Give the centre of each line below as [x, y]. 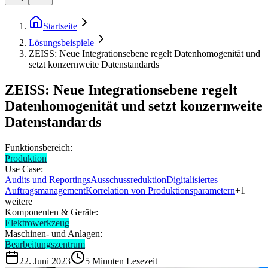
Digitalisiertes [192, 179]
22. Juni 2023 [45, 261]
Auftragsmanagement [45, 190]
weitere [19, 201]
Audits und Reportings [48, 179]
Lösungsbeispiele [61, 43]
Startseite [60, 26]
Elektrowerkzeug [37, 223]
